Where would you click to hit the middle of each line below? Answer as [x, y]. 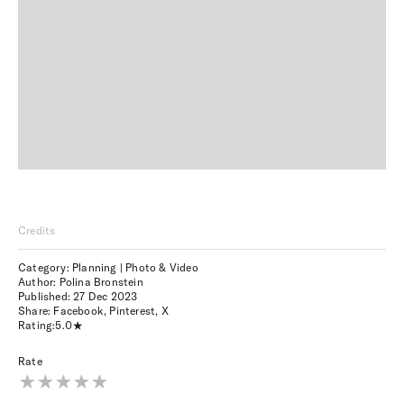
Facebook [79, 311]
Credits [37, 230]
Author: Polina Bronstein [81, 282]
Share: [36, 311]
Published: [46, 296]
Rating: [37, 325]
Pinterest [133, 311]
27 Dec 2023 [106, 296]
